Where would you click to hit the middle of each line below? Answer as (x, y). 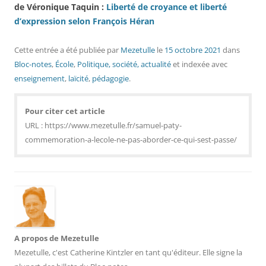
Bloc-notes (33, 64)
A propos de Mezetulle (57, 238)
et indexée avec (199, 64)
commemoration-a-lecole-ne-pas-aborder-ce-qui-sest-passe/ (131, 140)
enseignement (39, 78)
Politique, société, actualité (124, 64)
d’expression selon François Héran (84, 21)
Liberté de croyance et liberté (167, 7)
